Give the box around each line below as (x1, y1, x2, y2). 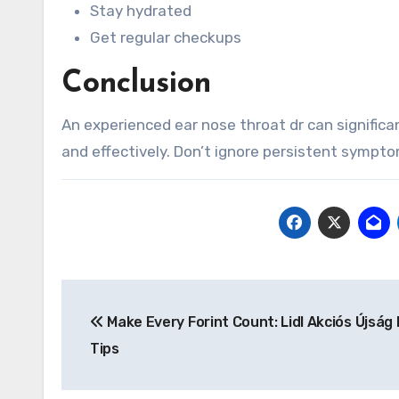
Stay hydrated (90, 2, 191, 20)
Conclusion (61, 69, 211, 100)
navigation (61, 319, 204, 347)
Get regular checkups (90, 28, 241, 46)
